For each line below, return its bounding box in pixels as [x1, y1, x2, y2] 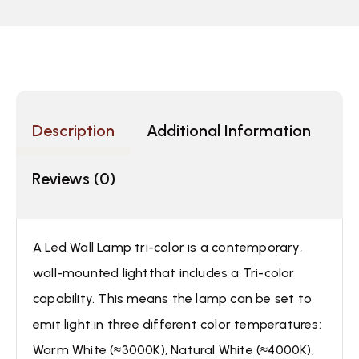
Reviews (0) [32, 169, 115, 188]
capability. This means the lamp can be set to [33, 291, 313, 306]
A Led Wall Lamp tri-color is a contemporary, [33, 240, 302, 255]
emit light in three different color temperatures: [33, 317, 321, 332]
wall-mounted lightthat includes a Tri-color [33, 265, 295, 280]
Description [32, 121, 115, 140]
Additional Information [147, 121, 311, 140]
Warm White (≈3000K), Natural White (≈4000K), [33, 342, 314, 357]
